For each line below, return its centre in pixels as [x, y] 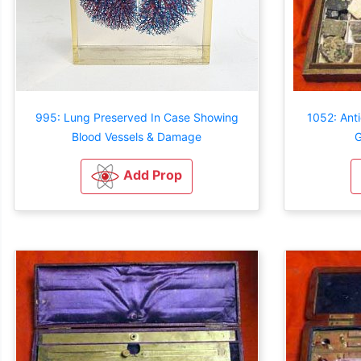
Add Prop [153, 174]
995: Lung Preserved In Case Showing [137, 117]
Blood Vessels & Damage [137, 136]
